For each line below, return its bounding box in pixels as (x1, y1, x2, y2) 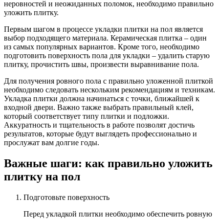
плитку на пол (4, 170, 80, 183)
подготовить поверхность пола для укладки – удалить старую (4, 51, 210, 60)
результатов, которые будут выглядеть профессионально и (4, 129, 197, 138)
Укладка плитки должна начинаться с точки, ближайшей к (4, 94, 199, 103)
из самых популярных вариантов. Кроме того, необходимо (4, 42, 199, 51)
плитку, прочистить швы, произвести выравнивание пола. (4, 60, 199, 68)
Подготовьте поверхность (23, 193, 109, 201)
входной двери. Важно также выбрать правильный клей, (4, 103, 194, 111)
